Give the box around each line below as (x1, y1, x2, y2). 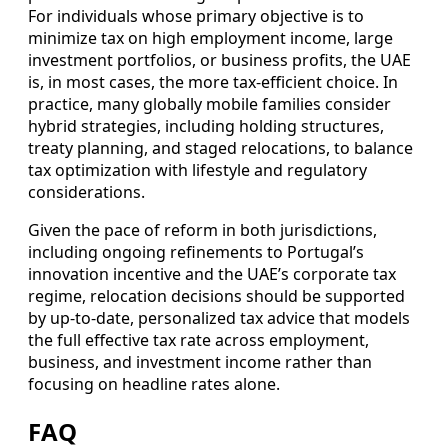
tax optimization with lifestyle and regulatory (28, 158, 367, 181)
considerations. (28, 180, 145, 203)
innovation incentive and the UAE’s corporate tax (28, 262, 396, 285)
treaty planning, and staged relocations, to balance (28, 136, 413, 159)
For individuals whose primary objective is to (28, 4, 364, 27)
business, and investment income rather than (28, 350, 372, 373)
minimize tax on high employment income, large (28, 26, 393, 49)
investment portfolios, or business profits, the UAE (28, 48, 411, 71)
